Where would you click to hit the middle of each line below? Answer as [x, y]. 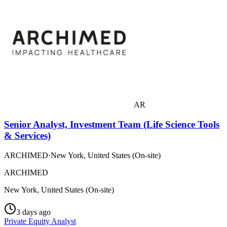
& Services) [27, 136]
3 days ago [33, 212]
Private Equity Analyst [40, 221]
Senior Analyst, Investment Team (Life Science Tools [112, 125]
